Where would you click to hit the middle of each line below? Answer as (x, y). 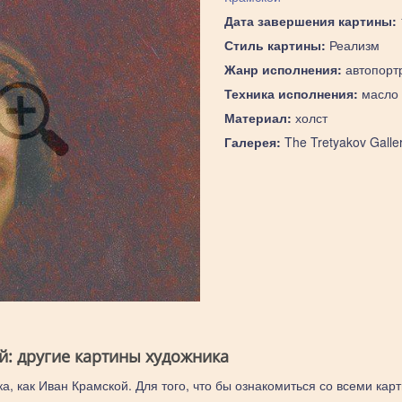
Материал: (258, 118)
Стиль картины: (275, 45)
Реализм (352, 45)
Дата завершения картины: (310, 21)
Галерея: (252, 142)
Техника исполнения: (291, 93)
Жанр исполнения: (283, 69)
